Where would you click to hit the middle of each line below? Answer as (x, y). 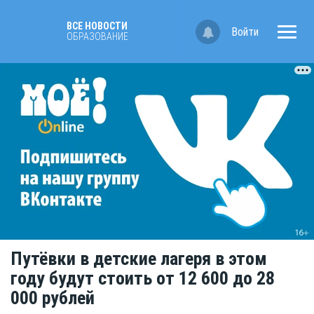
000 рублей (53, 298)
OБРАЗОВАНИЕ (97, 36)
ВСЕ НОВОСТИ (97, 26)
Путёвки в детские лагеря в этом (139, 259)
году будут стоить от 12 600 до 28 (143, 279)
